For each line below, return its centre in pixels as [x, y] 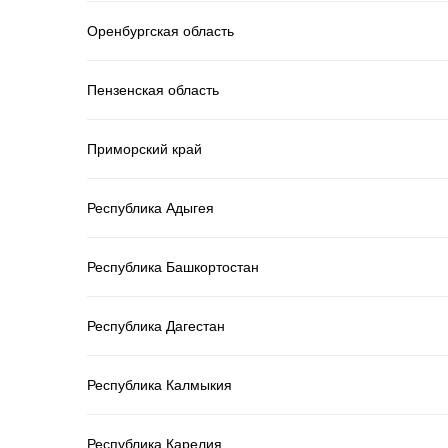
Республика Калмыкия [159, 384]
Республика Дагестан [156, 325]
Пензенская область [153, 89]
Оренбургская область [160, 30]
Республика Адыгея [150, 207]
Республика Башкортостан [173, 266]
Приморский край [144, 148]
